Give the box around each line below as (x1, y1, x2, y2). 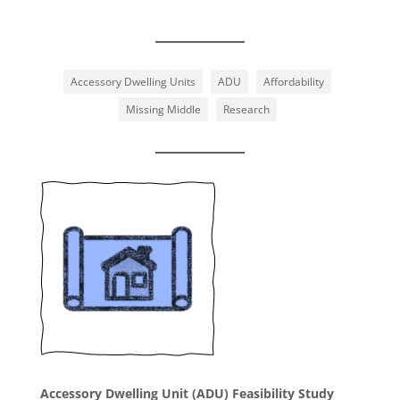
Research (222, 102, 270, 118)
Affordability (263, 74, 325, 90)
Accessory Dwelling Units (71, 74, 196, 90)
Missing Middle (125, 102, 201, 118)
